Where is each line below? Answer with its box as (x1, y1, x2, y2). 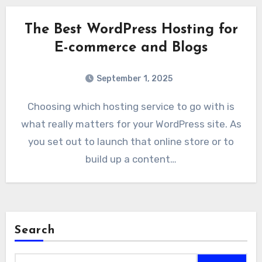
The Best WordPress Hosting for (24, 23, 238, 37)
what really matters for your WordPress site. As (20, 118, 242, 130)
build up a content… (85, 153, 177, 166)
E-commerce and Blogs (54, 41, 208, 56)
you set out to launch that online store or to (28, 136, 234, 148)
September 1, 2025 (96, 74, 173, 84)
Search (14, 225, 56, 237)
